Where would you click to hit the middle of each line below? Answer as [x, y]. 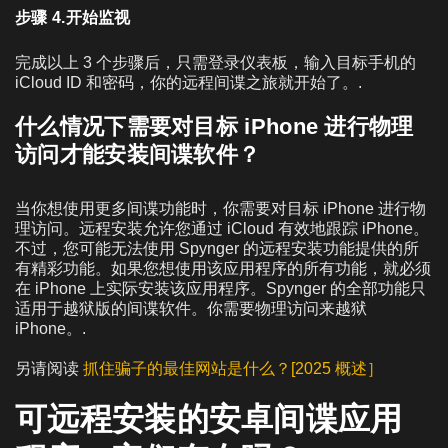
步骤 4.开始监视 [73, 17]
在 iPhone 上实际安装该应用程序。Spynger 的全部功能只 [220, 288]
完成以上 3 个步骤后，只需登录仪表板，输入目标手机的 [215, 62]
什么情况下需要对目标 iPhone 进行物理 [214, 126]
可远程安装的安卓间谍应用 [209, 418]
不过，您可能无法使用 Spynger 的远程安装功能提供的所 [217, 248]
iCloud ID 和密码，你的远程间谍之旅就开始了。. [188, 82]
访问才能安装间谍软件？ [138, 154]
